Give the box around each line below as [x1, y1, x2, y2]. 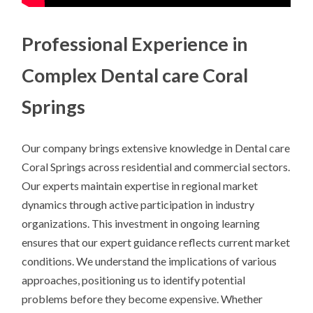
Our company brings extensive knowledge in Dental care [22, 141, 291, 155]
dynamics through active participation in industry [22, 198, 255, 212]
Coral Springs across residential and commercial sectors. [22, 160, 291, 174]
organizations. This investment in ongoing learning [22, 217, 261, 231]
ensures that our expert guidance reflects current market [22, 235, 291, 249]
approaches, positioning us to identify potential [22, 273, 246, 287]
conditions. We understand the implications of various [22, 254, 277, 268]
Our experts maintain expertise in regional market [22, 179, 259, 193]
